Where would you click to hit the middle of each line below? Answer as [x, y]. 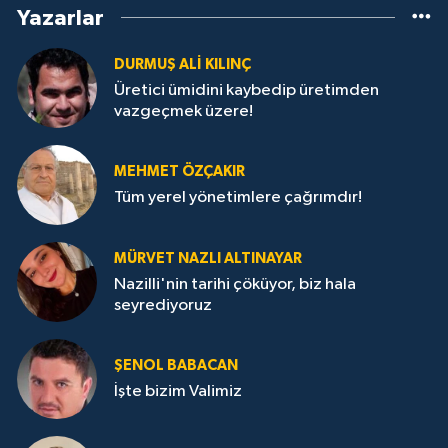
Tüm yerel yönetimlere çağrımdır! [238, 198]
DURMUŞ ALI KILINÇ [182, 64]
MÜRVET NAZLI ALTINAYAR [208, 258]
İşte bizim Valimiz [178, 392]
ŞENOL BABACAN [176, 366]
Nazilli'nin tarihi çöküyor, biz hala [235, 284]
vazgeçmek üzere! [183, 111]
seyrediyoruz [163, 305]
